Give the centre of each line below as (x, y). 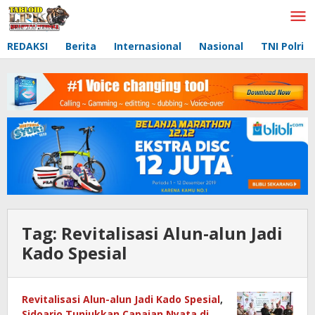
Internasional (148, 46)
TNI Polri (282, 46)
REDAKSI (27, 46)
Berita (81, 46)
